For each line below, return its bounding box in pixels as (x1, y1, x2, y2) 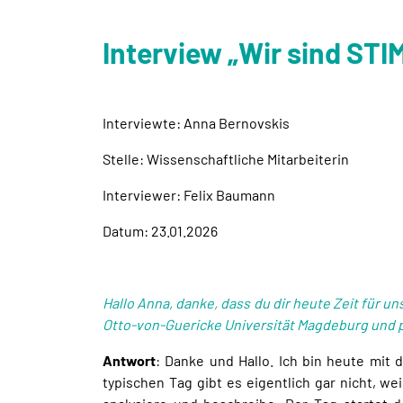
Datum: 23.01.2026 (103, 221, 218, 239)
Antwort (103, 351, 156, 369)
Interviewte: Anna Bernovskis (103, 113, 290, 131)
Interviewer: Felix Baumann (103, 185, 275, 203)
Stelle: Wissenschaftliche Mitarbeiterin (103, 149, 349, 167)
